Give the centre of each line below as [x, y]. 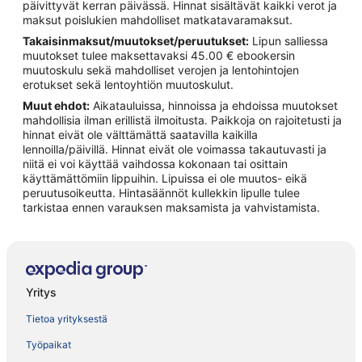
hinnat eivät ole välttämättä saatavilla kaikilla [140, 135]
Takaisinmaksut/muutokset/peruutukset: [136, 41]
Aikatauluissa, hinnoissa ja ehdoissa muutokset [214, 106]
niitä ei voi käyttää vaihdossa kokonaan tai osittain [155, 164]
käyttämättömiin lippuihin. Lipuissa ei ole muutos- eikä [165, 179]
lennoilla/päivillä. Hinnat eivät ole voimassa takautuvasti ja [175, 149]
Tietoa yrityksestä [67, 318]
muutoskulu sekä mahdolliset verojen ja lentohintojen [161, 70]
